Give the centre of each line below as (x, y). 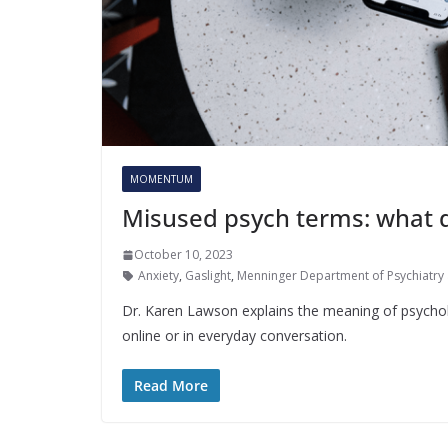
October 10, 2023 (183, 255)
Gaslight (208, 276)
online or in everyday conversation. (234, 336)
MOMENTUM (161, 179)
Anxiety (158, 276)
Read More (171, 386)
